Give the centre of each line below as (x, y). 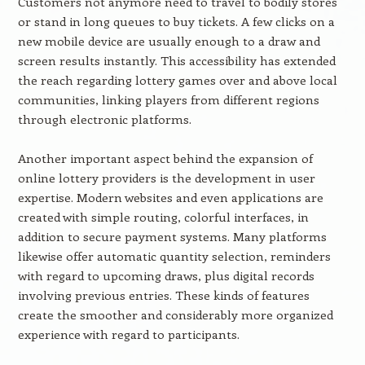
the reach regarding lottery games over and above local (177, 80)
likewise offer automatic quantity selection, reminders (174, 256)
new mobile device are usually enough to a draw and (169, 41)
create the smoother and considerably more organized (175, 314)
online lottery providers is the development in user (166, 178)
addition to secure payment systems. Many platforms (172, 236)
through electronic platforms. (104, 119)
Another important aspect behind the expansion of (165, 158)
